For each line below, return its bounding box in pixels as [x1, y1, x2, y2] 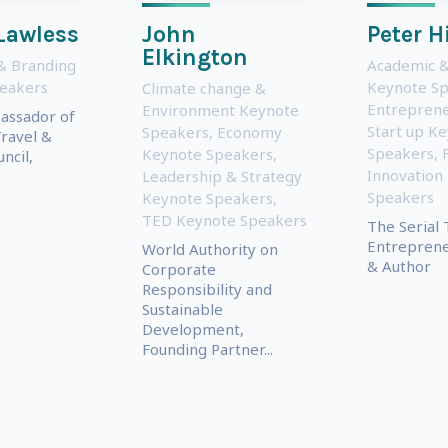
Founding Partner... [141, 338, 273, 359]
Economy [216, 121, 282, 142]
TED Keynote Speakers [141, 209, 307, 230]
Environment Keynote [141, 99, 299, 120]
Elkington [141, 43, 248, 71]
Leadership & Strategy [141, 165, 302, 186]
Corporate [141, 258, 216, 279]
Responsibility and [141, 278, 272, 299]
